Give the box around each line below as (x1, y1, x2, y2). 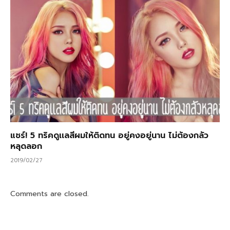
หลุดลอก (10, 140, 42, 153)
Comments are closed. (10, 188, 89, 200)
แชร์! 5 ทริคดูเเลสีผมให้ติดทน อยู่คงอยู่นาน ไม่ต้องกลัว (10, 129, 208, 142)
